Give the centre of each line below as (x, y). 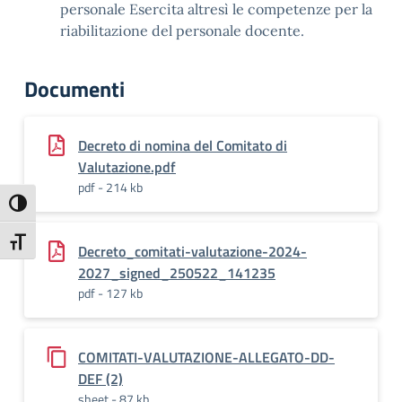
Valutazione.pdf (127, 167)
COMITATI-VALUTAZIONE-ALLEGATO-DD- (206, 357)
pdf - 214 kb (110, 187)
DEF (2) (100, 379)
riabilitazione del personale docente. (182, 31)
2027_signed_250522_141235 (177, 273)
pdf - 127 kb (110, 293)
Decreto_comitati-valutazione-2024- (192, 251)
